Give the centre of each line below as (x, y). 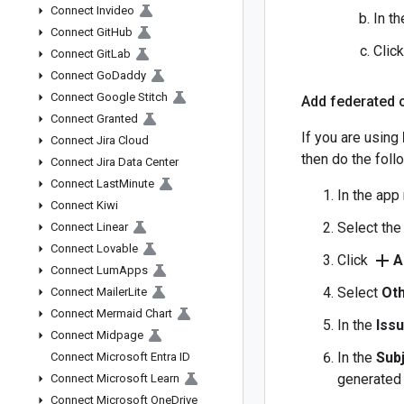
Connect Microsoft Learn (115, 378)
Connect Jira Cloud (100, 140)
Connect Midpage (97, 335)
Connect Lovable (94, 248)
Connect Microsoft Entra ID (120, 357)
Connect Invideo (92, 10)
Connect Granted (94, 119)
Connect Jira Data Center (115, 162)
